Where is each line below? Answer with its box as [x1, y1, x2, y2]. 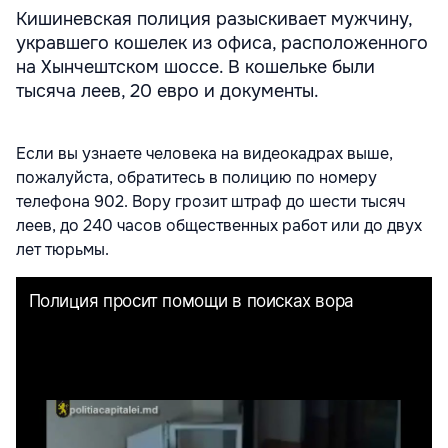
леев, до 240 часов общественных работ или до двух [16, 214, 422, 236]
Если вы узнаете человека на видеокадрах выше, [16, 142, 393, 164]
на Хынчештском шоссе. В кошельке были [16, 55, 375, 78]
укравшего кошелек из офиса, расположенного [16, 31, 428, 54]
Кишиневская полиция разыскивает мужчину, [16, 7, 412, 30]
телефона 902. [16, 190, 132, 212]
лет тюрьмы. [16, 238, 109, 260]
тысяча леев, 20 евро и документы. [16, 79, 319, 102]
